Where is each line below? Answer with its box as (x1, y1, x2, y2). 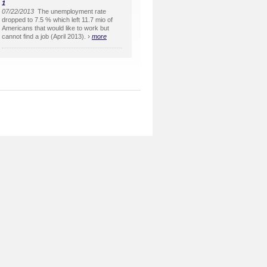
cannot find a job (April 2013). (2, 33, 86, 41)
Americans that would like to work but (2, 24, 109, 32)
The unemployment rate (34, 8, 106, 15)
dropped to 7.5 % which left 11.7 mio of (2, 16, 113, 24)
